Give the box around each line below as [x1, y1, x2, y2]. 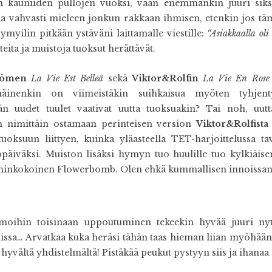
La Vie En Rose [202, 73, 270, 84]
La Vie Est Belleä [30, 73, 104, 84]
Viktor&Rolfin [131, 73, 199, 84]
